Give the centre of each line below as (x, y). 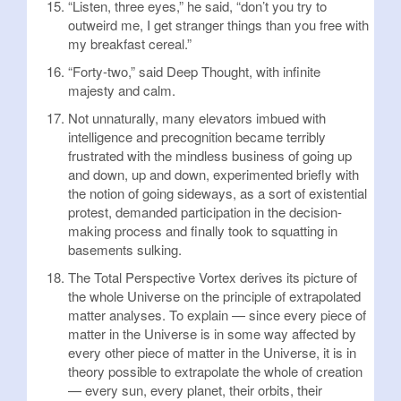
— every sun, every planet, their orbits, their (195, 390)
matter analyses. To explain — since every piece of (217, 315)
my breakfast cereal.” (130, 43)
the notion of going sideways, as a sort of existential (218, 193)
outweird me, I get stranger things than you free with (218, 25)
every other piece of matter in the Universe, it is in (212, 352)
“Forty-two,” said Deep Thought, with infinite (194, 71)
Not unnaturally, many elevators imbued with (197, 118)
